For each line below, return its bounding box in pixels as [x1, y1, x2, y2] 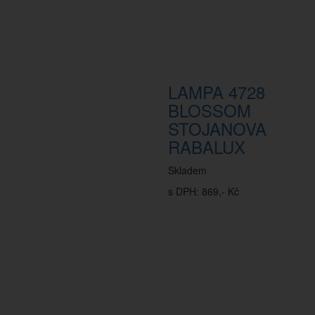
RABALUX [168, 134, 245, 159]
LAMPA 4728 [168, 79, 265, 104]
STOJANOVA [168, 116, 266, 141]
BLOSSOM [168, 98, 251, 122]
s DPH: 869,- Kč [168, 184, 239, 198]
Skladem [168, 163, 207, 177]
